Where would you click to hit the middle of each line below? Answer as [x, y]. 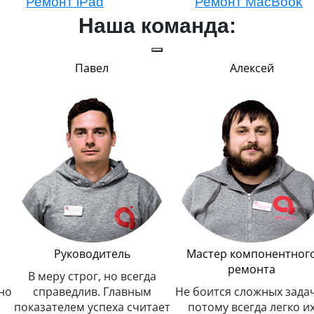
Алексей [252, 68]
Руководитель [92, 254]
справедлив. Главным [92, 292]
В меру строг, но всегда [92, 277]
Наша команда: [157, 26]
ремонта [252, 269]
